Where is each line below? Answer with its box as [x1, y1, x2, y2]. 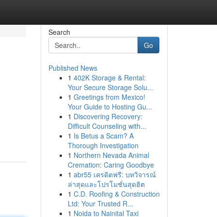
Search [48, 27, 70, 37]
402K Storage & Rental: [73, 73, 146, 82]
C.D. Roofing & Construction [73, 189, 160, 199]
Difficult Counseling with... [67, 121, 146, 131]
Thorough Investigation [67, 140, 139, 150]
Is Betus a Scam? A [73, 131, 134, 140]
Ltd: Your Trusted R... [67, 199, 133, 208]
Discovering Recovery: [73, 111, 142, 121]
